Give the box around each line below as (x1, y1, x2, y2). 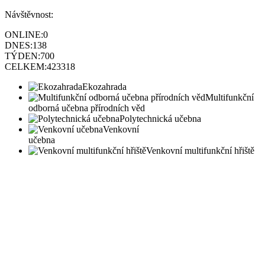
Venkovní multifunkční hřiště (146, 146, 254, 156)
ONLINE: (5, 30, 43, 40)
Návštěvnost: (5, 9, 53, 20)
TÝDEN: (5, 51, 40, 62)
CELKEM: (5, 62, 47, 72)
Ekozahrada (82, 82, 127, 92)
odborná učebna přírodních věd (28, 103, 145, 114)
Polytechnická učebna (119, 114, 201, 124)
